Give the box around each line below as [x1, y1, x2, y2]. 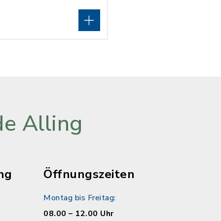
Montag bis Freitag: [43, 192, 116, 203]
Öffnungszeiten [43, 166, 135, 182]
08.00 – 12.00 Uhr [43, 208, 114, 219]
